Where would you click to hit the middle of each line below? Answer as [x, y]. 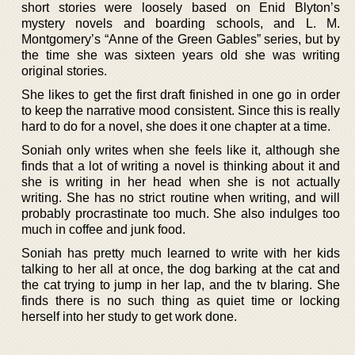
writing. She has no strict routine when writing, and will [181, 198]
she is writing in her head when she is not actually [181, 182]
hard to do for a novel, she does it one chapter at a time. [176, 126]
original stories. [64, 71]
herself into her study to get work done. [129, 317]
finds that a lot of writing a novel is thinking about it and [181, 166]
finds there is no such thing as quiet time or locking [181, 301]
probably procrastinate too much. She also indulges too [181, 214]
